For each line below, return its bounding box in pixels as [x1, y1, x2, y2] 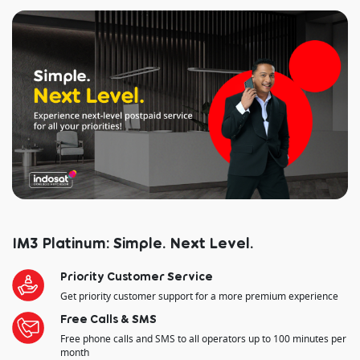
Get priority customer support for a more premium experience [60, 289, 338, 304]
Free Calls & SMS [60, 312, 157, 326]
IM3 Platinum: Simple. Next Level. [12, 234, 254, 252]
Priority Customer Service [60, 269, 213, 284]
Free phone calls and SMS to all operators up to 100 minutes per [60, 332, 346, 346]
